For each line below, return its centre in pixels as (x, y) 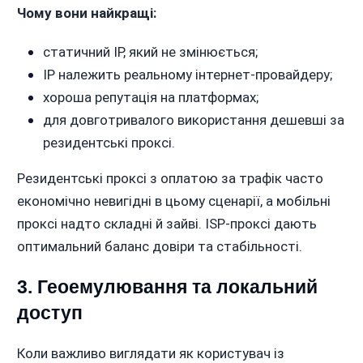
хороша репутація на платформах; (150, 98)
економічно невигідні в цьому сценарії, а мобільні (173, 201)
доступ (49, 313)
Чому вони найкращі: (86, 13)
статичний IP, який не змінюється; (150, 52)
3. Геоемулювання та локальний (167, 287)
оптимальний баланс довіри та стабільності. (159, 247)
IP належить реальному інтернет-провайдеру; (187, 75)
